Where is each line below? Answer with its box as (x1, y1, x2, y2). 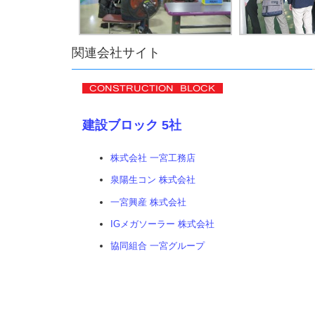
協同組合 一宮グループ (110, 240, 205, 252)
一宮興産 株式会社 (110, 196, 186, 207)
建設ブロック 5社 (82, 117, 181, 132)
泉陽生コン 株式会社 (110, 174, 195, 186)
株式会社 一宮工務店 (110, 153, 195, 164)
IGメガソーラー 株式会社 (110, 218, 214, 229)
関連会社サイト (72, 45, 160, 60)
